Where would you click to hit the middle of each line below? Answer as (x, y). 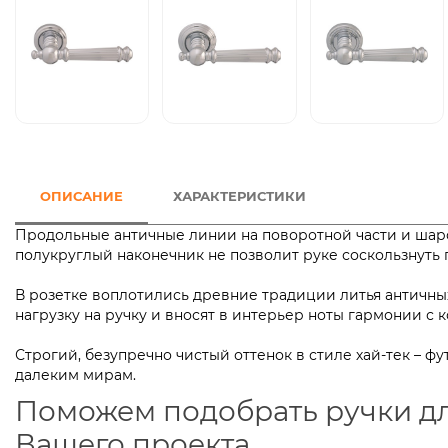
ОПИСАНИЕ (81, 196)
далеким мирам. (75, 375)
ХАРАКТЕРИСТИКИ (239, 196)
